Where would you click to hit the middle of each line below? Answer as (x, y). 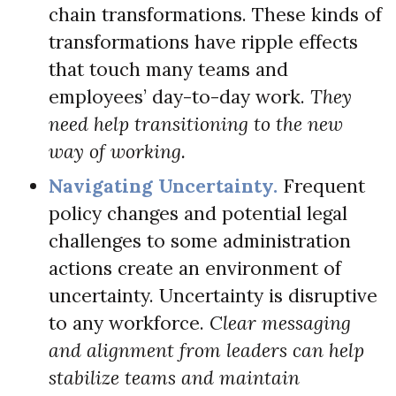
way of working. (117, 151)
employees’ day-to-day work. (177, 96)
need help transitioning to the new (196, 124)
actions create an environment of (195, 268)
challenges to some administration (200, 240)
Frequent (321, 186)
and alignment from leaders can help (206, 350)
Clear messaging (280, 323)
